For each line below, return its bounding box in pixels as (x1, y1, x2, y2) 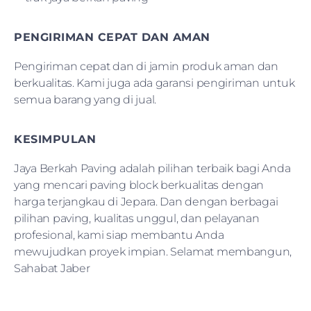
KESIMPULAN (14, 132, 96, 146)
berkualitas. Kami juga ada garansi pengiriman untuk (14, 76, 295, 90)
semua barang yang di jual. (14, 92, 156, 106)
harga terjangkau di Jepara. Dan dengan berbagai (14, 194, 278, 208)
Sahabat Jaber (14, 261, 90, 275)
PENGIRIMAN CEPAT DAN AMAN (14, 30, 210, 44)
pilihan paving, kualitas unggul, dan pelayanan (14, 211, 260, 225)
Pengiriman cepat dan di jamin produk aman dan (14, 59, 278, 73)
